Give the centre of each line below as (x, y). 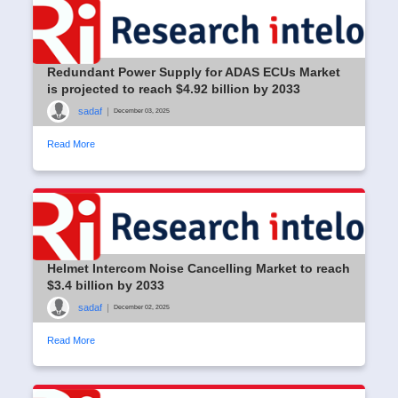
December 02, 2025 (142, 307)
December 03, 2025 (142, 111)
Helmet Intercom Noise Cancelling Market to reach (199, 268)
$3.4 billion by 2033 (106, 285)
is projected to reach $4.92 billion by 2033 (174, 88)
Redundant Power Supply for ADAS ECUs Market (194, 72)
